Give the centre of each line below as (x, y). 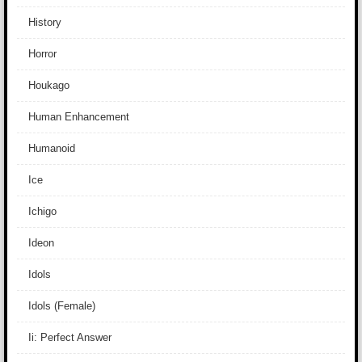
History (45, 22)
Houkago (49, 85)
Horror (42, 54)
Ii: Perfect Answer (70, 337)
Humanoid (52, 148)
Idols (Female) (62, 306)
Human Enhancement (79, 117)
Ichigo (42, 211)
